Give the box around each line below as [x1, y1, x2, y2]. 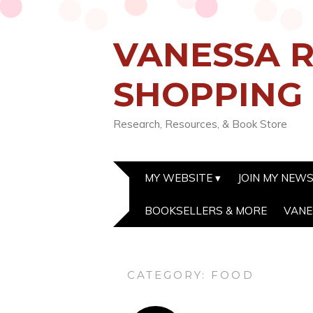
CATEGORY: [127, 268, 212, 282]
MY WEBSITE [145, 171, 212, 184]
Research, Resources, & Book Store [113, 117, 287, 131]
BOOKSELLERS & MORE [145, 204, 267, 217]
